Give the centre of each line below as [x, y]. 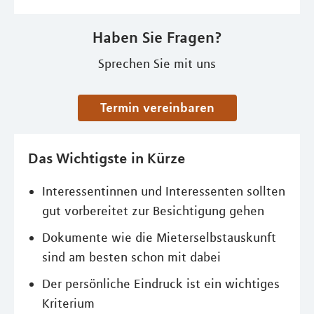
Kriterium [68, 303]
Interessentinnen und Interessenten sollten [164, 191]
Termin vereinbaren [160, 107]
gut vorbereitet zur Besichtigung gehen [153, 211]
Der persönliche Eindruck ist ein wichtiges [161, 284]
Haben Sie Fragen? [157, 37]
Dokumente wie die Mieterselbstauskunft [159, 238]
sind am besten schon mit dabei [131, 257]
